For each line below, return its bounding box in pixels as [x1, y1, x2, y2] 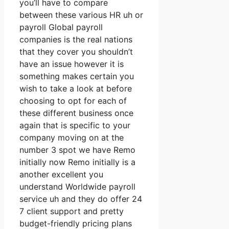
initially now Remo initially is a [19, 157, 135, 168]
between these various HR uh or [19, 10, 143, 20]
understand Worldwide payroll [19, 181, 135, 192]
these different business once [19, 108, 133, 119]
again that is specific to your [19, 120, 130, 131]
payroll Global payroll [19, 22, 103, 33]
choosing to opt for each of [19, 96, 127, 106]
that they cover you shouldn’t [19, 47, 133, 57]
